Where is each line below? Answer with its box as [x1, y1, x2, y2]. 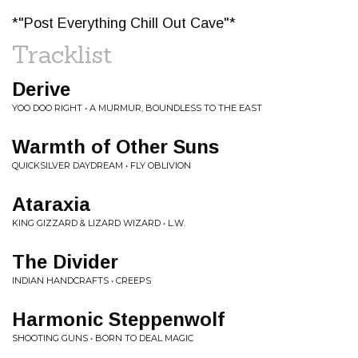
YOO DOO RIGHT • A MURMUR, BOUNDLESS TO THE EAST [12, 102, 262, 113]
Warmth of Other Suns [12, 136, 219, 157]
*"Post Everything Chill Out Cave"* [12, 15, 236, 31]
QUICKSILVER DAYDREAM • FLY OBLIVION [12, 160, 191, 171]
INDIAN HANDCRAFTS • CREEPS [12, 275, 151, 286]
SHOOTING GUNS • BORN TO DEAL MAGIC [12, 332, 193, 344]
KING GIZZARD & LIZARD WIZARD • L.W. [12, 217, 185, 229]
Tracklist [12, 39, 113, 70]
